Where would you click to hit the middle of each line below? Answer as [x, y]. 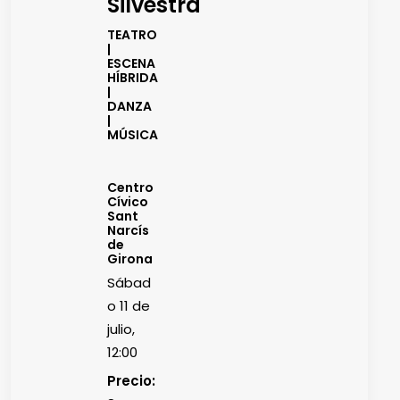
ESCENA [131, 63]
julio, [121, 329]
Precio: [131, 381]
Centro [130, 187]
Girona [130, 259]
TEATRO [132, 35]
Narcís [128, 230]
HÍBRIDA [133, 78]
